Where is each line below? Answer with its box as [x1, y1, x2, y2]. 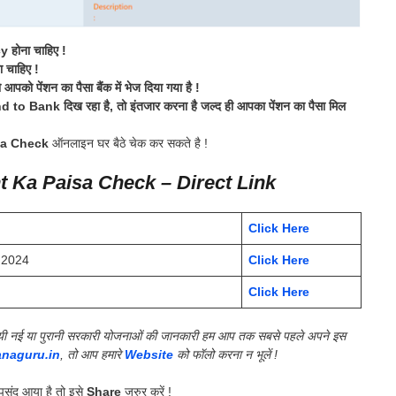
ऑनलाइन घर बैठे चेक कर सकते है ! [49, 135, 208, 150]
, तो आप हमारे [60, 346, 125, 362]
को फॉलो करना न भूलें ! [173, 346, 278, 362]
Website [125, 346, 173, 362]
